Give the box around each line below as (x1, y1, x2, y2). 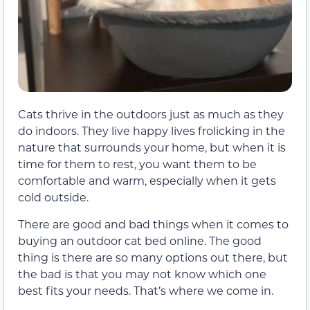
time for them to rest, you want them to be (18, 156, 257, 172)
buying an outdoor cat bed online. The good (18, 232, 262, 248)
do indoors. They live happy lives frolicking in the (18, 123, 285, 138)
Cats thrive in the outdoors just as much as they (18, 107, 284, 122)
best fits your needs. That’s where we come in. (18, 282, 273, 298)
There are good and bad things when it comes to (18, 216, 289, 231)
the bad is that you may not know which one (18, 266, 266, 281)
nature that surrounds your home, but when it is (18, 140, 286, 155)
